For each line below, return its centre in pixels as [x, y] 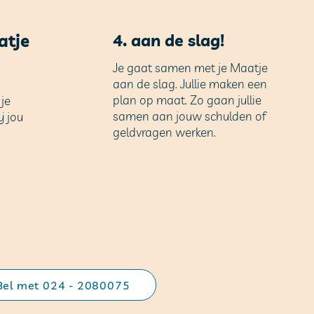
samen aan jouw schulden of [189, 116]
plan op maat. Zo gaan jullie [187, 100]
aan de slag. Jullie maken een [190, 84]
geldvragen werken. [164, 132]
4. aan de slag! [168, 41]
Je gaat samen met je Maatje [190, 68]
